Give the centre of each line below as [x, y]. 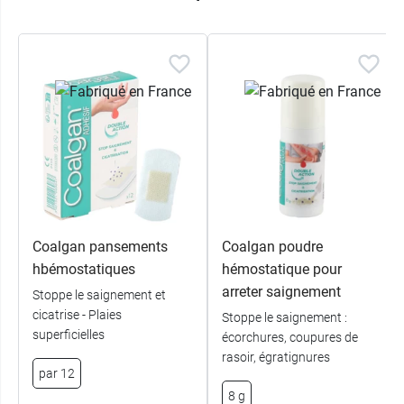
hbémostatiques [84, 269]
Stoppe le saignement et [99, 294]
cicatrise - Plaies [77, 314]
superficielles [69, 334]
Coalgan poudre [272, 246]
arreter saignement [281, 291]
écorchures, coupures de [290, 337]
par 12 [57, 373]
